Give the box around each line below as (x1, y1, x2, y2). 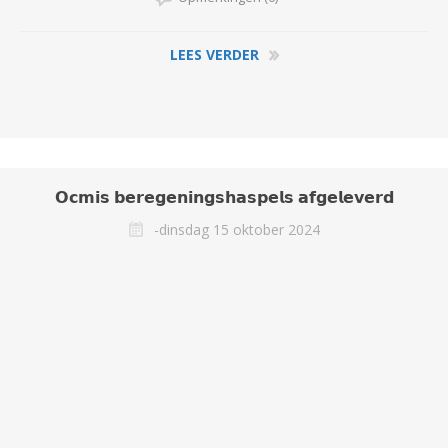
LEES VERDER (169, 45, 259, 64)
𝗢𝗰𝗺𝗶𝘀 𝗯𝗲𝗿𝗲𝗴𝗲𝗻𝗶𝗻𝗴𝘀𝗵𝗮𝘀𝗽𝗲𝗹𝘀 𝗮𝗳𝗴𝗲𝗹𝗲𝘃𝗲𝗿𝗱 (54, 186, 394, 208)
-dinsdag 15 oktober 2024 (154, 220, 320, 239)
